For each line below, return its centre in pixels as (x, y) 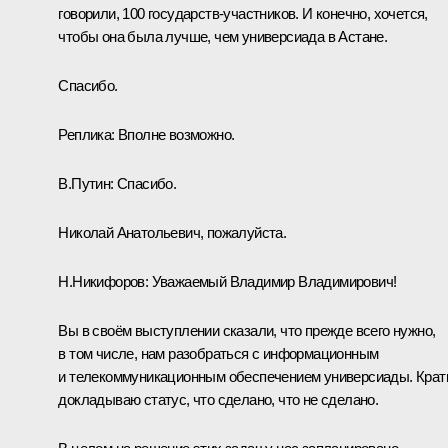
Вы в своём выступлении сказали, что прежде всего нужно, (247, 330)
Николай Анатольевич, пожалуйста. (172, 232)
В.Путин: (87, 183)
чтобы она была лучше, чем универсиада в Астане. (223, 36)
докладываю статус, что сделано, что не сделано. (218, 399)
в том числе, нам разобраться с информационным (218, 353)
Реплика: (86, 134)
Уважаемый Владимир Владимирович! (274, 281)
